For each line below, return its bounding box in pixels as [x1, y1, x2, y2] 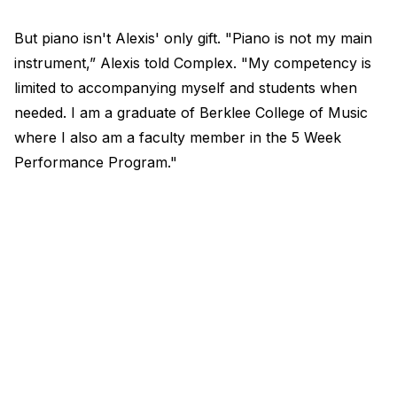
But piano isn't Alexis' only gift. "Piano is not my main [14, 29, 372, 48]
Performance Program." [14, 153, 177, 172]
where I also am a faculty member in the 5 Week [14, 128, 341, 147]
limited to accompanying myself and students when [14, 79, 357, 97]
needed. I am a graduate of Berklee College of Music [14, 104, 368, 122]
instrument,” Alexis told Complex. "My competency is [14, 54, 371, 73]
